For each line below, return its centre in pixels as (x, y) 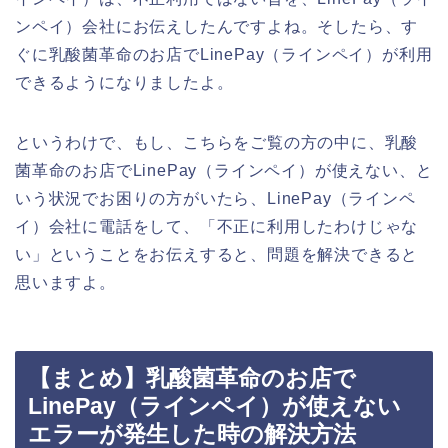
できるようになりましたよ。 (124, 82)
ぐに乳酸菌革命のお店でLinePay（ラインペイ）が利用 (224, 54)
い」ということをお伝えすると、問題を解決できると (217, 254)
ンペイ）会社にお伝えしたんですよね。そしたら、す (217, 26)
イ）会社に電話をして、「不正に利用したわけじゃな (217, 226)
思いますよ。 (65, 282)
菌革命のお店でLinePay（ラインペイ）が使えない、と (224, 170)
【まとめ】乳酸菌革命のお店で (192, 378)
